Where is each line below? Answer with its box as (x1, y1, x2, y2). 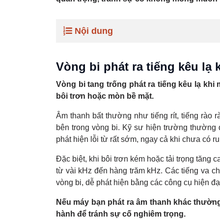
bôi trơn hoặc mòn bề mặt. (56, 92, 154, 100)
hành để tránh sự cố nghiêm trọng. (56, 210, 186, 218)
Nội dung (75, 26, 113, 36)
